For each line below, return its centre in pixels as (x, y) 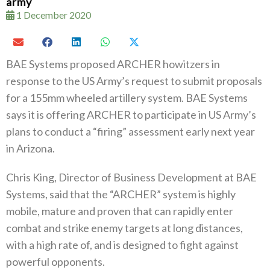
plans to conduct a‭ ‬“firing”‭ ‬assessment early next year (130, 131)
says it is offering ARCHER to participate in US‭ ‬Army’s (131, 114)
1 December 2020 (53, 14)
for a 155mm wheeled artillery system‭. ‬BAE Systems (127, 97)
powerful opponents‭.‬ (55, 261)
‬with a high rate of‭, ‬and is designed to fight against (122, 244)
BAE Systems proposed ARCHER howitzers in (113, 64)
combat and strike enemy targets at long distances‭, (124, 228)
